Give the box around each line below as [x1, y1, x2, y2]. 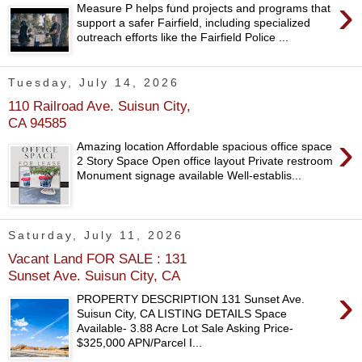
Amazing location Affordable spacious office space [77, 139, 333, 153]
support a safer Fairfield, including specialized [77, 15, 311, 29]
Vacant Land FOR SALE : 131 [8, 250, 187, 267]
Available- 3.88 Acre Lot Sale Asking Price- [77, 321, 294, 335]
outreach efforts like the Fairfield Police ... [77, 30, 289, 44]
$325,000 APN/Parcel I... [77, 335, 203, 349]
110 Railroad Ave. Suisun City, [8, 98, 191, 115]
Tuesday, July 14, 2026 [8, 76, 179, 90]
